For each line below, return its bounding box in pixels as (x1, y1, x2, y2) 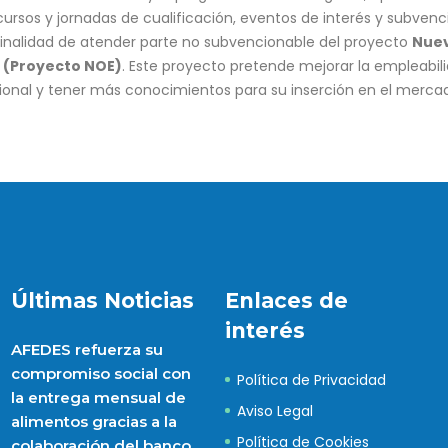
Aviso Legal (236, 401, 313, 421)
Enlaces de (224, 288, 348, 313)
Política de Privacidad (236, 370, 386, 390)
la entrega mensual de (10, 388, 186, 407)
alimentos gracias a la (10, 412, 177, 431)
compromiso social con (10, 364, 191, 383)
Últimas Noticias (10, 288, 194, 313)
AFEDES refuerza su (10, 340, 163, 359)
